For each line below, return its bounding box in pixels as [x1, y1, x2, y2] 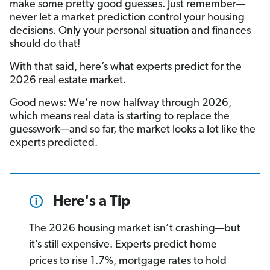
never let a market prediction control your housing [10, 12, 245, 24]
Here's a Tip [53, 195, 130, 210]
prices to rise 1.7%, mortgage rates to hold [29, 256, 227, 268]
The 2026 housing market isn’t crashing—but [29, 223, 240, 235]
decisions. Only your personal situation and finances [10, 25, 251, 37]
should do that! [10, 39, 80, 51]
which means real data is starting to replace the [10, 111, 230, 123]
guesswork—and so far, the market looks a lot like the [10, 124, 256, 136]
